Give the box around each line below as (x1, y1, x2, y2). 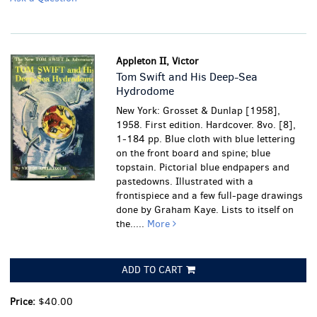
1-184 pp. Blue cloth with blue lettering (116, 132, 296, 146)
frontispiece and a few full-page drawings (116, 189, 304, 202)
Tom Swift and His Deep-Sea (116, 69, 258, 84)
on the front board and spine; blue (116, 146, 271, 160)
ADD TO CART (121, 263, 183, 277)
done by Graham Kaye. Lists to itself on (116, 203, 294, 217)
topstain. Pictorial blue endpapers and (116, 161, 290, 174)
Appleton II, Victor (116, 54, 200, 68)
